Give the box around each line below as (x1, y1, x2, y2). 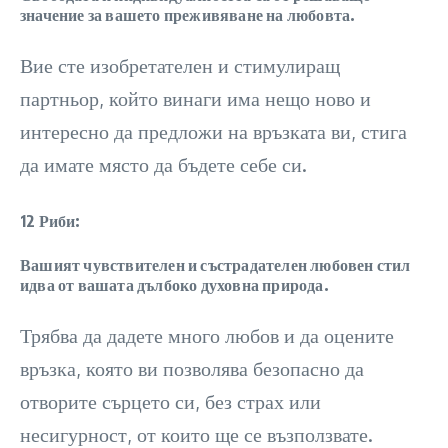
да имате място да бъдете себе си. (20, 151, 307, 177)
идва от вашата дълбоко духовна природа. (20, 275, 329, 295)
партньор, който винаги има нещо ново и (20, 85, 371, 111)
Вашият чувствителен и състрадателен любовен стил (20, 255, 411, 275)
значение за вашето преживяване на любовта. (20, 5, 356, 25)
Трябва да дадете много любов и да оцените (20, 322, 394, 348)
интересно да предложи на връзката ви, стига (20, 118, 407, 144)
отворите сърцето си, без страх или (20, 388, 321, 414)
